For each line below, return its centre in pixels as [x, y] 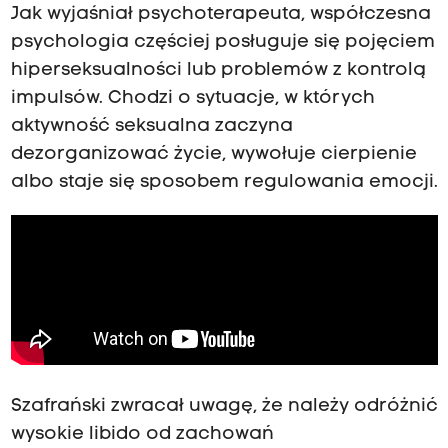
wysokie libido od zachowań [142, 435]
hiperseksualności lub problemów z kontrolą [218, 71]
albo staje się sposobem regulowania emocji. [224, 183]
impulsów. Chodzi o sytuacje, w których [192, 99]
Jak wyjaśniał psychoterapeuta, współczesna [220, 15]
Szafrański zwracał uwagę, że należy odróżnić [224, 407]
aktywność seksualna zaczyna [151, 127]
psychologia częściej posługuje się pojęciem [222, 43]
